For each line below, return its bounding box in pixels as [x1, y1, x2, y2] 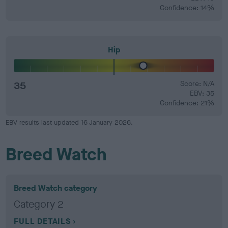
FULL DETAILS [14, 216, 71, 226]
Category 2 [14, 197, 64, 211]
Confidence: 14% [159, 3, 214, 13]
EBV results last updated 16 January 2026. [6, 118, 133, 127]
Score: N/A [180, 79, 214, 89]
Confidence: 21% [159, 98, 214, 108]
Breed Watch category [14, 183, 98, 193]
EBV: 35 [189, 89, 214, 98]
